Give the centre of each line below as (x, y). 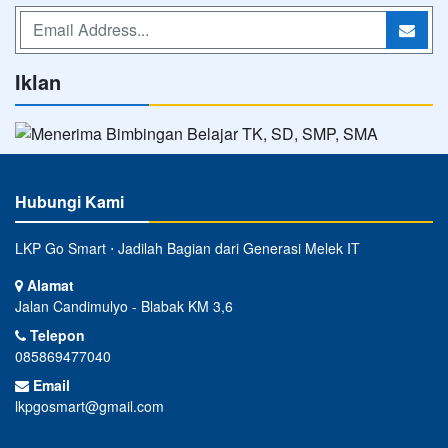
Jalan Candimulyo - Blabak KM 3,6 (124, 305)
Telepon (55, 334)
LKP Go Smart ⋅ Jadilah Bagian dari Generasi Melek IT (187, 247)
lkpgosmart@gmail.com (89, 405)
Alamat (48, 284)
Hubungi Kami (69, 201)
